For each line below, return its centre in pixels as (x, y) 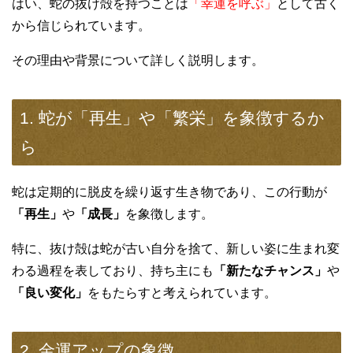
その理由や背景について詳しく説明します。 (138, 61)
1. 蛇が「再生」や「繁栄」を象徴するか (172, 118)
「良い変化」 (50, 293)
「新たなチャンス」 (270, 271)
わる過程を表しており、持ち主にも (113, 271)
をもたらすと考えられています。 (182, 293)
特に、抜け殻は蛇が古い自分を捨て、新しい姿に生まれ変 (176, 249)
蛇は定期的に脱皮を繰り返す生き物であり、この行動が (169, 192)
